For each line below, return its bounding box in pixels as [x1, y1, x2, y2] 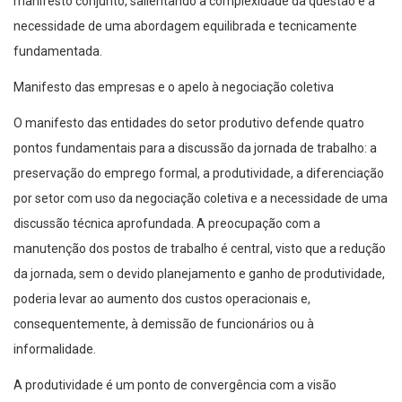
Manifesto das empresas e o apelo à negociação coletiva [13, 80, 334, 95]
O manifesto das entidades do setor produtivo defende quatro [13, 116, 364, 131]
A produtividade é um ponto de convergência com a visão [13, 378, 336, 393]
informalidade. [13, 342, 96, 357]
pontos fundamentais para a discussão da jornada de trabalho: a [13, 141, 377, 156]
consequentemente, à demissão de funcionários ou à [13, 317, 314, 332]
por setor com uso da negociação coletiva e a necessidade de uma [13, 191, 388, 206]
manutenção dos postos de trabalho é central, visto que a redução [13, 241, 386, 257]
